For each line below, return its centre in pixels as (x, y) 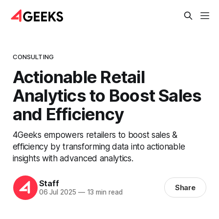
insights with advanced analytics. (73, 158)
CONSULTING (33, 56)
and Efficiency (68, 114)
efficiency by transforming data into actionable (99, 146)
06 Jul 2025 (57, 192)
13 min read (104, 192)
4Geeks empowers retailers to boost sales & (95, 134)
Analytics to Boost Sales (107, 95)
